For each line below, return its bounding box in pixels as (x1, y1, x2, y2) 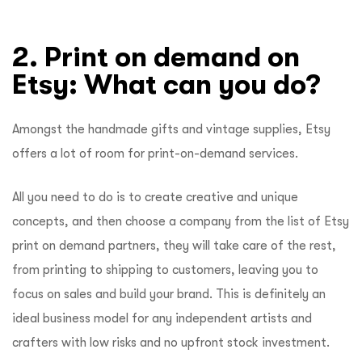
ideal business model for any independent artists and (12, 310, 312, 326)
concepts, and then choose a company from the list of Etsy (12, 213, 349, 229)
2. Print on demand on (12, 40, 300, 72)
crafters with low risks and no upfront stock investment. (12, 335, 330, 350)
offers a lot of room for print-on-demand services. (12, 145, 298, 161)
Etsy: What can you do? (12, 68, 328, 99)
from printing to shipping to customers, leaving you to (12, 262, 318, 277)
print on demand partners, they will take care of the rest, (12, 238, 336, 253)
